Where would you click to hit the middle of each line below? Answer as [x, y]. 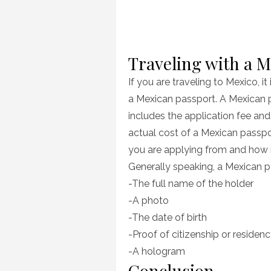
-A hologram [157, 251]
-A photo [149, 201]
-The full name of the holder [191, 184]
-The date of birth [168, 217]
